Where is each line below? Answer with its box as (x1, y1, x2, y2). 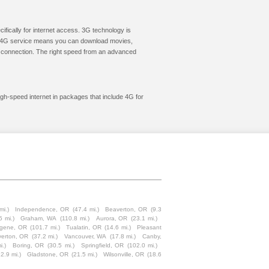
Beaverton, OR (105, 206, 148, 213)
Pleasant (137, 224, 162, 231)
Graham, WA (20, 215, 57, 222)
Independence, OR (15, 206, 70, 213)
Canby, (142, 233, 162, 240)
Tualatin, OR (66, 224, 101, 231)
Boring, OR (13, 242, 44, 249)
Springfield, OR (80, 242, 124, 249)
